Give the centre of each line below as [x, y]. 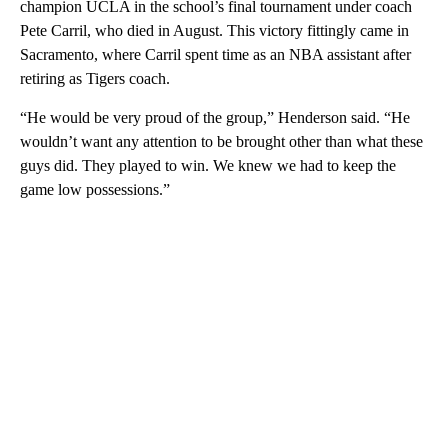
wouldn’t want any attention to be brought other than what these [221, 141]
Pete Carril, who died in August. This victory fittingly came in [214, 30]
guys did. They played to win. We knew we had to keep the [208, 165]
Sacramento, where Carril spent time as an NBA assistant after [215, 54]
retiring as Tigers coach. [95, 78]
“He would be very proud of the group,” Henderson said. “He [215, 117]
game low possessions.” [95, 189]
